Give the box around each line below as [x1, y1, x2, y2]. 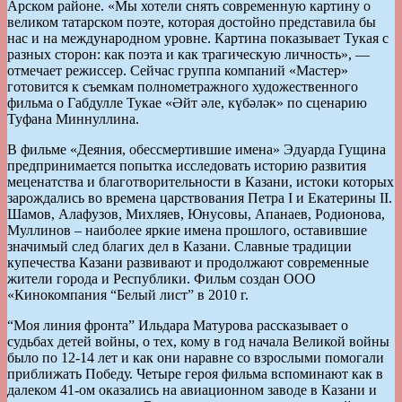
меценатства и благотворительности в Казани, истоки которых [7, 173, 394, 189]
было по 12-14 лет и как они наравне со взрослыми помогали [7, 349, 384, 365]
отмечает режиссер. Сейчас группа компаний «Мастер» [7, 62, 348, 78]
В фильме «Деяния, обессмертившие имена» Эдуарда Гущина [7, 141, 386, 157]
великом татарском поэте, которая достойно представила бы [7, 13, 376, 30]
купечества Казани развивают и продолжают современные [7, 254, 369, 270]
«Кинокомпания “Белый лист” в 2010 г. [7, 286, 249, 302]
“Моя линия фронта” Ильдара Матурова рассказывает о [7, 317, 348, 333]
